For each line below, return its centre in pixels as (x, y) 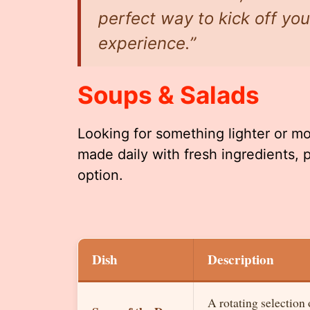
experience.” (147, 43)
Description (241, 259)
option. (100, 175)
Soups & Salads (168, 94)
